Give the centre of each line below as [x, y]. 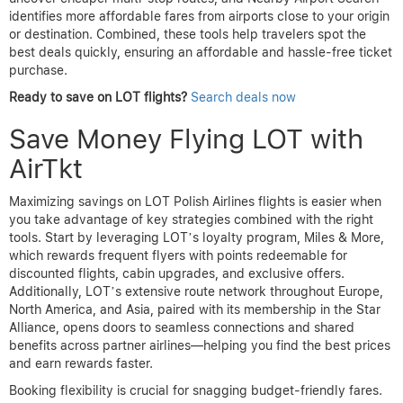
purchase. [38, 70]
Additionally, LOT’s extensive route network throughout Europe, [196, 291]
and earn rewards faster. [81, 363]
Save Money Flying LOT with [186, 138]
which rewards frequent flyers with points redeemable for [178, 255]
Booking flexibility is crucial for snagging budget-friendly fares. [196, 390]
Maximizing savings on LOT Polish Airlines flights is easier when [195, 201]
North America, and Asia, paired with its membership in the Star [195, 309]
